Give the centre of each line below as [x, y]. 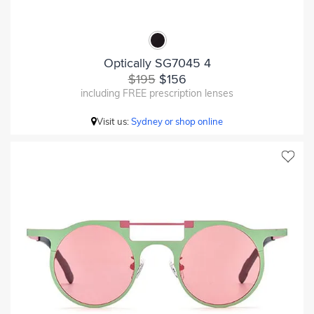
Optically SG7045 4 [157, 63]
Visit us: [114, 121]
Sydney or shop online [177, 121]
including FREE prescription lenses [157, 93]
